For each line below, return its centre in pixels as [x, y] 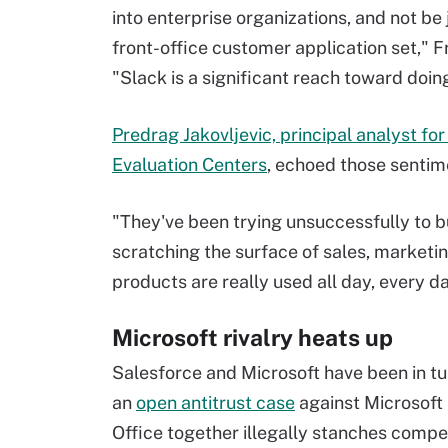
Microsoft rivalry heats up [252, 337]
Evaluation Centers [189, 164]
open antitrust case [215, 402]
